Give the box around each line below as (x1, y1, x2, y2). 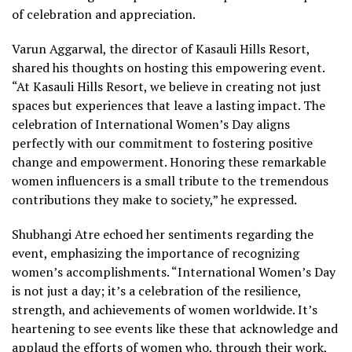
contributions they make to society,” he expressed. (12, 190, 297, 208)
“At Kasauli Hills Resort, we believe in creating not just (12, 77, 321, 95)
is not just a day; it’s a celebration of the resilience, (12, 281, 301, 299)
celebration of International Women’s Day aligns (12, 115, 290, 133)
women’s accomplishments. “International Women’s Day (12, 262, 335, 280)
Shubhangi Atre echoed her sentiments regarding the (12, 225, 313, 243)
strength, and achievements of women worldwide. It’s (12, 300, 317, 318)
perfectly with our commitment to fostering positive (12, 134, 313, 152)
